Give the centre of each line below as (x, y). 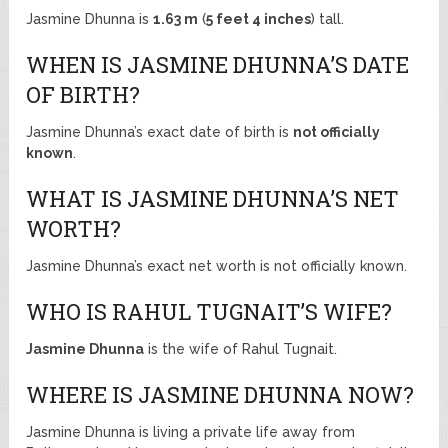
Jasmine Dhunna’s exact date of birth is (160, 131)
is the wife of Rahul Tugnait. (241, 348)
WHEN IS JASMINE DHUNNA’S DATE (218, 64)
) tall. (328, 18)
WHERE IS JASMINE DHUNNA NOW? (220, 394)
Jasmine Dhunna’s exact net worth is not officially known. (217, 265)
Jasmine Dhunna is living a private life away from (191, 431)
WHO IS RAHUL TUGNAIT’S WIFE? (209, 311)
